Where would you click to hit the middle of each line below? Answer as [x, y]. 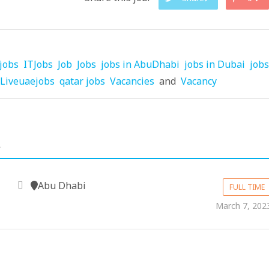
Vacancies [132, 81]
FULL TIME [247, 187]
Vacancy [199, 81]
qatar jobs [82, 81]
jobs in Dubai [215, 64]
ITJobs [38, 64]
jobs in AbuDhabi [140, 64]
